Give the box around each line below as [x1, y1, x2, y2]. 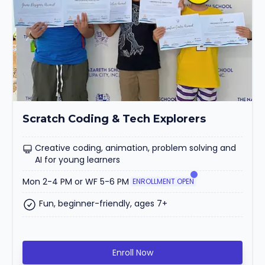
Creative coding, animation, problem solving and [35, 142, 237, 154]
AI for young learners [35, 154, 121, 166]
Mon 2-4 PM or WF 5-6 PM [22, 176, 129, 188]
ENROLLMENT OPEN [132, 176, 194, 187]
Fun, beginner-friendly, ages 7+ [39, 198, 167, 210]
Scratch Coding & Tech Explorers [22, 112, 206, 126]
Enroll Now [112, 247, 153, 259]
